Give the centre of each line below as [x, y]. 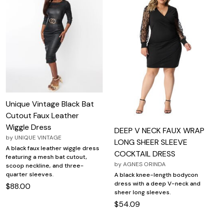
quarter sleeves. [30, 175]
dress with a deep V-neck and [157, 184]
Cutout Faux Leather [42, 116]
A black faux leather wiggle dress [53, 148]
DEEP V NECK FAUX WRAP [159, 131]
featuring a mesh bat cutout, [46, 157]
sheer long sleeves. [143, 193]
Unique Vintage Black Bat [50, 104]
